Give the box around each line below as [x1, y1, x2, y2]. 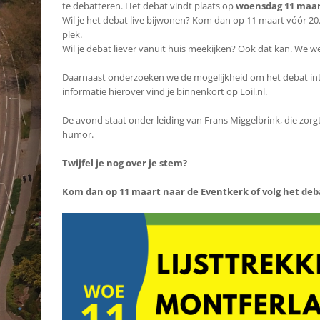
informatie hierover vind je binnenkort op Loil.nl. [62, 85, 267, 98]
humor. [62, 128, 94, 141]
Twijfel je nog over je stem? [62, 156, 187, 169]
